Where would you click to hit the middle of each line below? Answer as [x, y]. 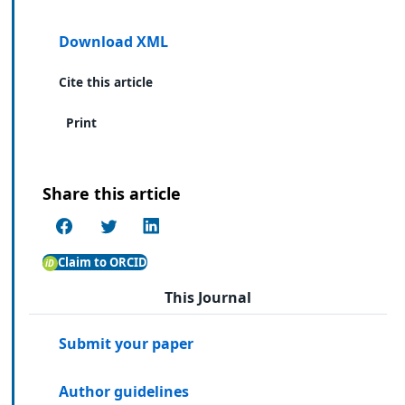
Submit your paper [127, 344]
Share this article [112, 194]
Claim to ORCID [102, 262]
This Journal [208, 297]
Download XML [114, 41]
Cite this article [106, 81]
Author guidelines [124, 392]
